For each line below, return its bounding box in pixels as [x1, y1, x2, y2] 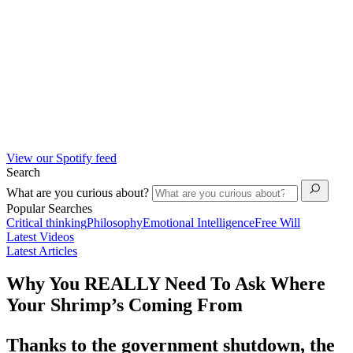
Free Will [255, 215, 300, 229]
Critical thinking [6, 215, 87, 229]
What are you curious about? [6, 185, 152, 199]
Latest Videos [6, 229, 74, 243]
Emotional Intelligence [143, 215, 255, 229]
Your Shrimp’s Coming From [6, 295, 243, 316]
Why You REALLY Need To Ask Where [6, 273, 325, 295]
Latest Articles [6, 243, 77, 258]
